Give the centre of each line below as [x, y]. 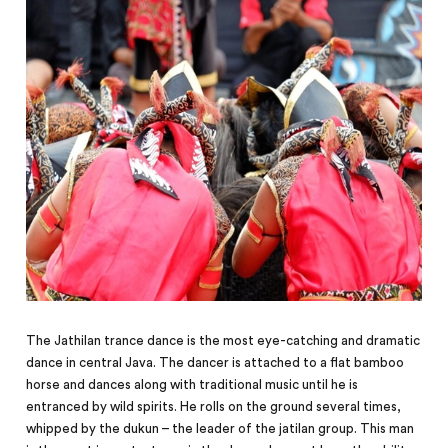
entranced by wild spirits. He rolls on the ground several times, [214, 407]
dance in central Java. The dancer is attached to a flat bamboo [215, 363]
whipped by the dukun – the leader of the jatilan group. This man [220, 429]
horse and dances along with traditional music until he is [192, 385]
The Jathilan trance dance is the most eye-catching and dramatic [223, 341]
